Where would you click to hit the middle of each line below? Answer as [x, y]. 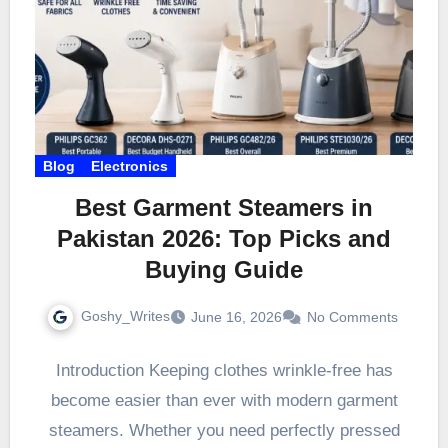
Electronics [129, 166]
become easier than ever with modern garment [224, 400]
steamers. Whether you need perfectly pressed [224, 430]
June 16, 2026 [236, 317]
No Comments [352, 317]
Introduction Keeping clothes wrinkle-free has [224, 370]
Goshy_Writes [125, 316]
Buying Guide [224, 270]
